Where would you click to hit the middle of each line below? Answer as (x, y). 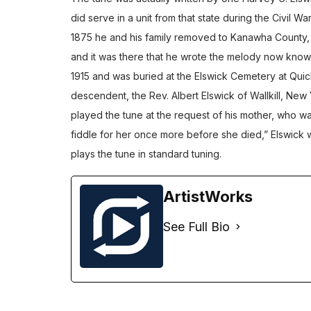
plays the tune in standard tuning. (146, 153)
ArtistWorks (208, 196)
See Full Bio (196, 226)
